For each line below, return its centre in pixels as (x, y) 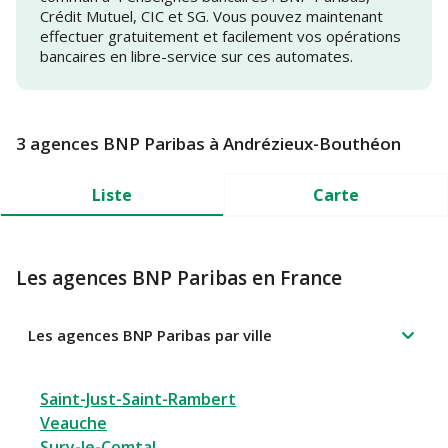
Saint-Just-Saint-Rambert (138, 399)
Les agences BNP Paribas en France (179, 278)
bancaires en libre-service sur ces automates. (196, 56)
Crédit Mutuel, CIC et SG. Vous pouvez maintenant (211, 16)
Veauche (73, 423)
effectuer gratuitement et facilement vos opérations (220, 36)
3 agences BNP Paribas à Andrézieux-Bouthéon (208, 144)
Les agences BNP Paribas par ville (150, 335)
